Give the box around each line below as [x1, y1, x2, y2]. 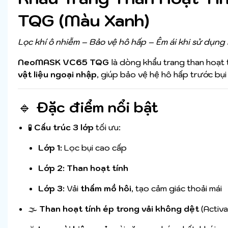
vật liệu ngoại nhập [18, 69, 97, 80]
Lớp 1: [38, 142, 62, 153]
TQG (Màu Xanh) [18, 10, 150, 32]
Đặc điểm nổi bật [36, 98, 158, 117]
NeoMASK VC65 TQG [18, 57, 109, 68]
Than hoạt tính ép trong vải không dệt [39, 204, 199, 214]
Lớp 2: [38, 163, 65, 174]
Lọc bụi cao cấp [62, 142, 127, 153]
